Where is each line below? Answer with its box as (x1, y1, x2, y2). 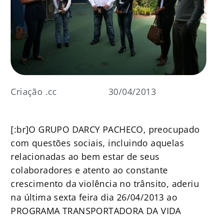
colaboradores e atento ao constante (11, 164, 168, 176)
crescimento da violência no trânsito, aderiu (11, 178, 199, 190)
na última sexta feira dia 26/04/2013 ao (11, 191, 177, 203)
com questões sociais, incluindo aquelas (11, 137, 184, 149)
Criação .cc (11, 86, 57, 98)
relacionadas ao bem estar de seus (11, 151, 160, 163)
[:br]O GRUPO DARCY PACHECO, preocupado (11, 124, 200, 136)
